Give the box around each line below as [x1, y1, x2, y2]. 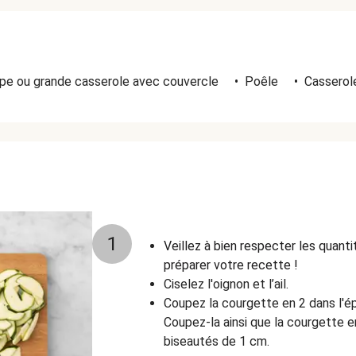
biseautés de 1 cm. [164, 334, 269, 349]
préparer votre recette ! [164, 257, 298, 273]
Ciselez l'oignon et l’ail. [164, 277, 288, 292]
